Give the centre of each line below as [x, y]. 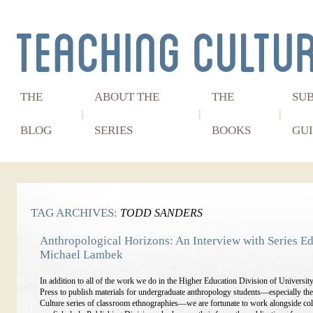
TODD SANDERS [161, 213]
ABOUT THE [127, 97]
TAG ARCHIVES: [75, 213]
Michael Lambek [81, 255]
